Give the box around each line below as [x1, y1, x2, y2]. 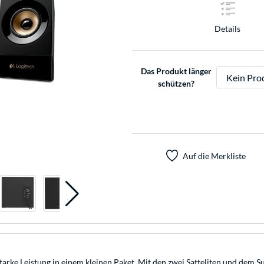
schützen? [158, 78, 194, 89]
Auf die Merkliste [182, 150, 246, 161]
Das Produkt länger [141, 66, 212, 77]
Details [214, 23, 240, 34]
